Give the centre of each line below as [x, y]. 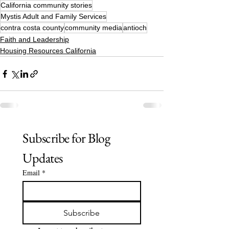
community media [94, 28]
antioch [135, 28]
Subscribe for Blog [66, 138]
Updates [43, 158]
